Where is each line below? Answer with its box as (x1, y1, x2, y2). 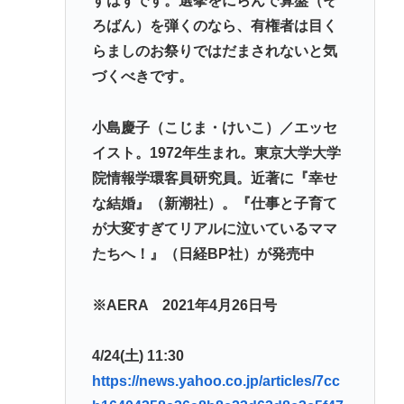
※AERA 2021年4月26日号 (91, 297, 277, 313)
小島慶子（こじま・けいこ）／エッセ (91, 119, 337, 135)
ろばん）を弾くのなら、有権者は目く (91, 18, 337, 34)
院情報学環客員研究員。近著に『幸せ (91, 170, 337, 186)
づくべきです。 (91, 69, 193, 85)
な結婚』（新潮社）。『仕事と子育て (91, 195, 337, 211)
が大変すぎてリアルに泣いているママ (91, 220, 337, 236)
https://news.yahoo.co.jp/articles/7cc (91, 373, 340, 390)
